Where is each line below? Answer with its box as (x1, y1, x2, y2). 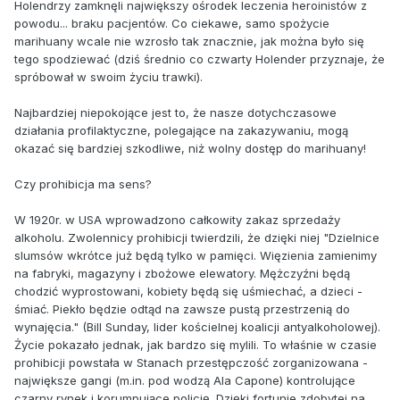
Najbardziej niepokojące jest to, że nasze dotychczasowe (14, 104, 337, 120)
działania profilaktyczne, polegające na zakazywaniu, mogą (14, 122, 348, 137)
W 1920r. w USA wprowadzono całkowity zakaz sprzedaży (14, 212, 340, 227)
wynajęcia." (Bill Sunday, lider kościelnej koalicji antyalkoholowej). (14, 319, 380, 334)
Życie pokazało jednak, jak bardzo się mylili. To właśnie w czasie (14, 337, 377, 352)
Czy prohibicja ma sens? (14, 176, 152, 191)
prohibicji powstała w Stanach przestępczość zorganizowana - (14, 354, 368, 370)
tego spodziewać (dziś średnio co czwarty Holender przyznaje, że (14, 51, 385, 66)
